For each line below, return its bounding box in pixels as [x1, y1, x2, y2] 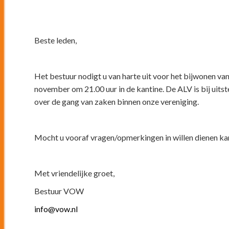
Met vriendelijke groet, [34, 168, 117, 178]
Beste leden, [34, 35, 77, 45]
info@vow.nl [34, 203, 78, 214]
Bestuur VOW [34, 186, 84, 196]
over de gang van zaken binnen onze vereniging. [34, 96, 199, 106]
